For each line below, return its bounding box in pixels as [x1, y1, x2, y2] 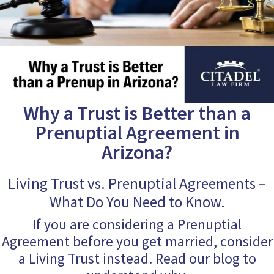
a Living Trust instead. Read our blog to [18, 250, 256, 268]
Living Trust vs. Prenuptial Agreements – [8, 174, 266, 194]
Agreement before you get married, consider [1, 232, 273, 251]
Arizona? [102, 140, 172, 165]
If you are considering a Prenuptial [32, 215, 242, 234]
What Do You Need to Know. [49, 192, 225, 212]
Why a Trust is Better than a [23, 101, 251, 126]
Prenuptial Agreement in [34, 120, 240, 146]
